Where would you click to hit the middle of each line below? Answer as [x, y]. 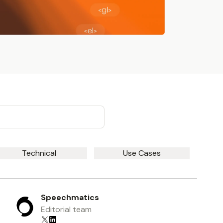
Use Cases [142, 153]
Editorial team [66, 209]
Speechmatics [70, 197]
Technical [39, 153]
